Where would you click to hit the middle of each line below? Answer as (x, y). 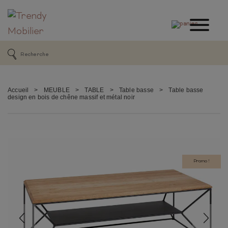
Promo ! (202, 161)
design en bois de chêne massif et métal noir (71, 97)
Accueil (18, 90)
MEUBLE (56, 90)
